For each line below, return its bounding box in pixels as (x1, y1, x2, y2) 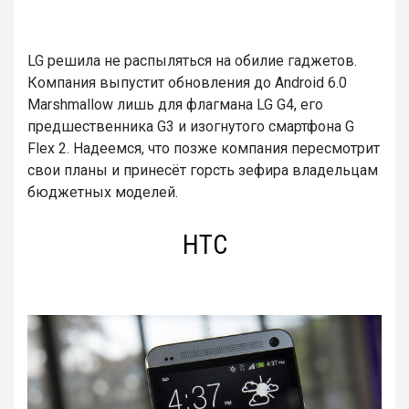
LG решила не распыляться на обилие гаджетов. (27, 52, 357, 70)
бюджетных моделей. (27, 184, 178, 202)
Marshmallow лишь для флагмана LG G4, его (27, 96, 323, 114)
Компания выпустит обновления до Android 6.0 (27, 74, 347, 92)
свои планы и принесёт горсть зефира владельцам (27, 162, 378, 180)
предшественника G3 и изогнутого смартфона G (27, 118, 354, 136)
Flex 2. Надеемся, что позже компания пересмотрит (27, 140, 380, 158)
